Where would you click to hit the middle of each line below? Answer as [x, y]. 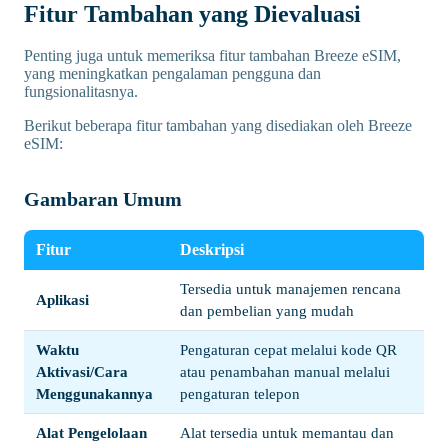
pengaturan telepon [240, 393]
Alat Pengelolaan [91, 432]
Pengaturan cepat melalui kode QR [288, 349]
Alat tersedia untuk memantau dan [287, 432]
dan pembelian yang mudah [267, 310]
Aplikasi [62, 299]
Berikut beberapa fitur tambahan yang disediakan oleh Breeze [218, 125]
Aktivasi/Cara [82, 371]
